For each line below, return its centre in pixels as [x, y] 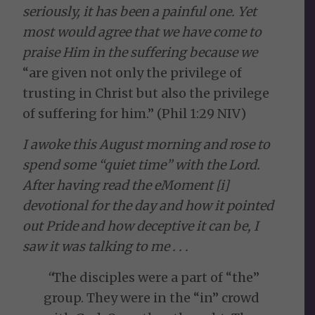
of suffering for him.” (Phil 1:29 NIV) [135, 113]
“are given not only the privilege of [133, 72]
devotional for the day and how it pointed [148, 206]
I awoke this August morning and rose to [147, 145]
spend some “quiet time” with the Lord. [143, 165]
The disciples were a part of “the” [156, 278]
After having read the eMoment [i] [126, 186]
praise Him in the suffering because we [140, 52]
